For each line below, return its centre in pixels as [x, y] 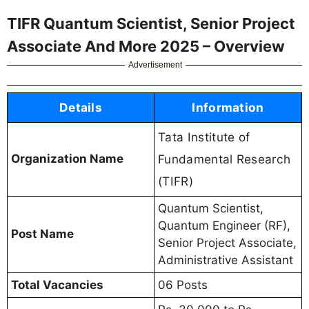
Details [81, 108]
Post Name [42, 234]
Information [228, 108]
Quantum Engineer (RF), [224, 226]
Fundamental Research [225, 159]
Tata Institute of [204, 137]
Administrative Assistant [226, 260]
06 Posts [183, 285]
